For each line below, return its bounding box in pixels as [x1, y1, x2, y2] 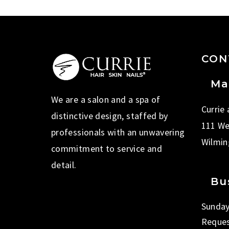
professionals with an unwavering [51, 126, 185, 138]
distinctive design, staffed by [51, 109, 168, 122]
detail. [51, 158, 77, 171]
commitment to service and [51, 142, 162, 154]
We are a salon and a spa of [51, 93, 161, 105]
